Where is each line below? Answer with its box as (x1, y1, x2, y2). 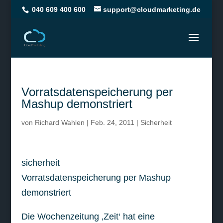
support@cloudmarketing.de (103, 5, 201, 13)
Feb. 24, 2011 (90, 118, 134, 126)
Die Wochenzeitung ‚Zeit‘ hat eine (21, 212, 155, 222)
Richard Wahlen (34, 118, 85, 126)
